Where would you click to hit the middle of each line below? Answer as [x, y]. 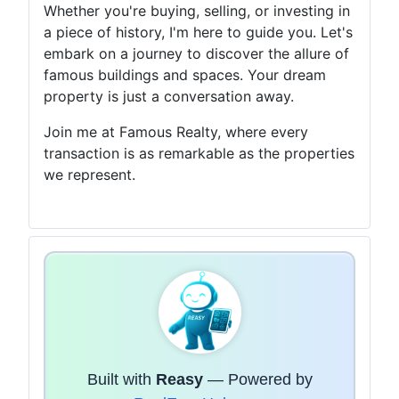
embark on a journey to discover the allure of [196, 53]
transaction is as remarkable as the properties [199, 153]
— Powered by [257, 379]
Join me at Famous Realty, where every [176, 131]
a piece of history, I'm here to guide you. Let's [198, 32]
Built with [121, 379]
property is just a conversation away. [169, 96]
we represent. [90, 174]
